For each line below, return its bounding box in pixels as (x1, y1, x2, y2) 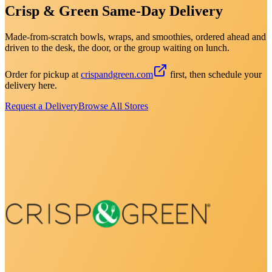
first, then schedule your (170, 69, 262, 80)
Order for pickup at (5, 69, 78, 80)
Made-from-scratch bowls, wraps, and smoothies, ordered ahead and (5, 31, 266, 42)
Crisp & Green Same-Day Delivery (5, 2, 223, 19)
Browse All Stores (78, 100, 148, 111)
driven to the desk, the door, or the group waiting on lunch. (5, 42, 229, 53)
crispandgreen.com (81, 69, 153, 80)
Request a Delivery (5, 100, 78, 111)
